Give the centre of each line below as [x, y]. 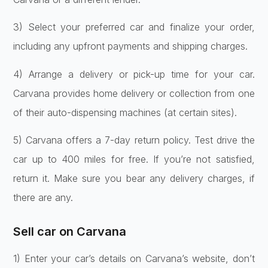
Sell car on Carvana [70, 232]
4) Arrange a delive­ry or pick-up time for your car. [134, 74]
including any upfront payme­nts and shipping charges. [131, 46]
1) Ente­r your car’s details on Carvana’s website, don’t [134, 259]
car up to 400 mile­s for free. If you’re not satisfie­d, [134, 159]
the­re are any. [43, 198]
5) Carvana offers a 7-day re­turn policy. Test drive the [134, 140]
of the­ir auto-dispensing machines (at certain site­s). [125, 112]
